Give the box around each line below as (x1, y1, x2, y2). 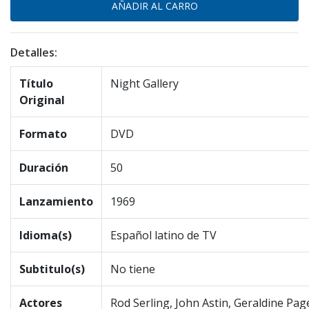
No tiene (110, 261, 155, 277)
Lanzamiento (19, 194, 93, 209)
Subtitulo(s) (19, 261, 85, 277)
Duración (19, 160, 68, 175)
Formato (19, 126, 67, 141)
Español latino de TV (110, 228, 217, 243)
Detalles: (10, 45, 57, 60)
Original (19, 92, 65, 108)
